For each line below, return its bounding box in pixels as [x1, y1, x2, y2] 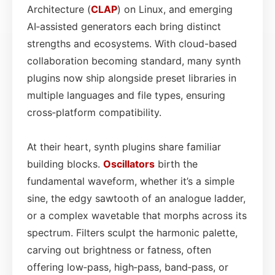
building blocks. [27, 157, 103, 170]
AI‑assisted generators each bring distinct [27, 20, 221, 33]
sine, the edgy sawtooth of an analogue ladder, [27, 192, 246, 204]
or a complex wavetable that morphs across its [27, 209, 247, 222]
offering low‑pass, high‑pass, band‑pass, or [27, 260, 228, 273]
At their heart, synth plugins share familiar [27, 140, 221, 153]
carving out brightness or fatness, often [27, 243, 211, 256]
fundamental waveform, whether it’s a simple [27, 174, 234, 187]
